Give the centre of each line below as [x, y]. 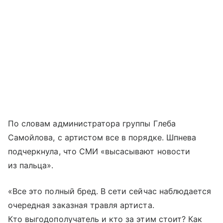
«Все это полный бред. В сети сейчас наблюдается [110, 191]
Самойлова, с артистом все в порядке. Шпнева [102, 137]
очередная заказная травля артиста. [81, 205]
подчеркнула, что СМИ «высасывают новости [99, 151]
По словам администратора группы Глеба [92, 123]
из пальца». [31, 165]
